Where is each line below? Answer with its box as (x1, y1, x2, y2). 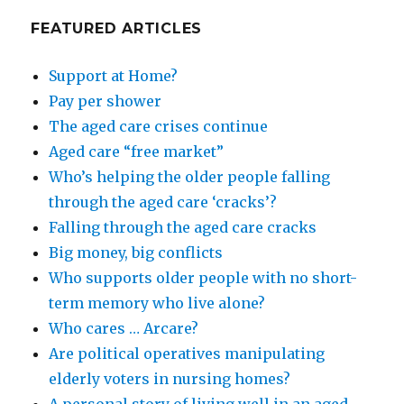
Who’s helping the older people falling (49, 167, 331, 186)
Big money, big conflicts (49, 243, 224, 262)
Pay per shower (49, 91, 162, 110)
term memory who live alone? (49, 293, 266, 312)
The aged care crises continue (49, 116, 269, 135)
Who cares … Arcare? (49, 318, 199, 337)
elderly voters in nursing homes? (49, 369, 291, 388)
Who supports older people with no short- (49, 268, 358, 287)
